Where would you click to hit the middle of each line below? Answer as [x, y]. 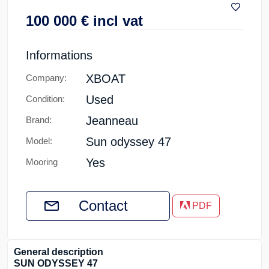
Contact [103, 206]
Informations [59, 55]
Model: [39, 141]
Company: [46, 78]
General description [59, 252]
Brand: [39, 120]
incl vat [116, 21]
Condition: [45, 99]
